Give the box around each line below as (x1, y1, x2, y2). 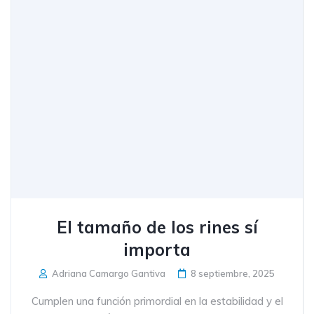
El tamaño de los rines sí (56, 217, 258, 238)
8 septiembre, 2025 (191, 268, 275, 279)
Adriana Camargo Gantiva (50, 268, 165, 279)
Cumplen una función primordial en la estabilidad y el (31, 294, 283, 308)
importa (123, 239, 191, 260)
